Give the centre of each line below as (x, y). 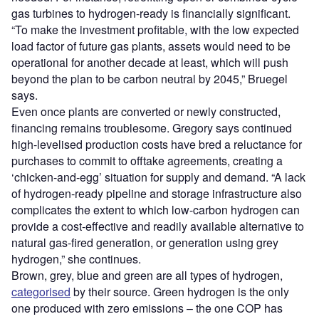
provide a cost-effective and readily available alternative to (158, 226)
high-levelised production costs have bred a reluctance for (157, 145)
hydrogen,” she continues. (76, 259)
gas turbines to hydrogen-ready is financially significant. (151, 14)
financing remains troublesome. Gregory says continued (152, 128)
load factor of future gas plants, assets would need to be (151, 46)
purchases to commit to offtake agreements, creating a (147, 161)
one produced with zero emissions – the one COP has (147, 308)
